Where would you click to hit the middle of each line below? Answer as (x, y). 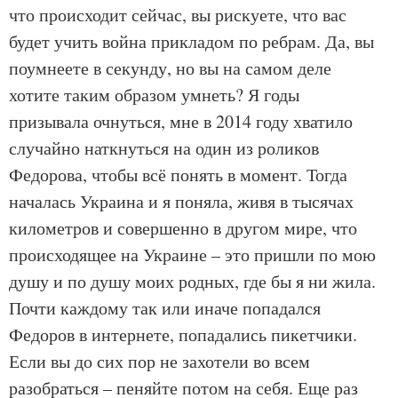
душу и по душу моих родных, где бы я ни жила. (192, 281)
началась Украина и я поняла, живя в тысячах (181, 201)
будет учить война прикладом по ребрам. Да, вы (191, 41)
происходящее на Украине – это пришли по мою (192, 255)
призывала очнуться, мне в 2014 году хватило (181, 121)
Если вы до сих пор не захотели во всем (159, 361)
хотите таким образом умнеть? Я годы (154, 95)
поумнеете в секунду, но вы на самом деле (170, 68)
